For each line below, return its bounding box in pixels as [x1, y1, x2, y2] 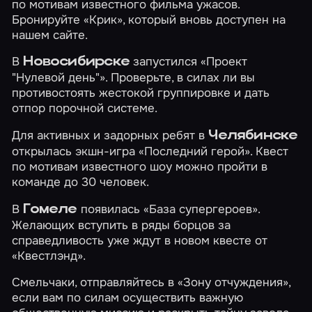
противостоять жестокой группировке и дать [12, 85, 270, 101]
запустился [129, 54, 201, 70]
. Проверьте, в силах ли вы [105, 70, 256, 86]
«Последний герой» [139, 143, 251, 159]
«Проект [200, 54, 247, 70]
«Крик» [84, 11, 123, 27]
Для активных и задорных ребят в [12, 127, 209, 143]
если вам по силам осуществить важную [12, 290, 244, 306]
